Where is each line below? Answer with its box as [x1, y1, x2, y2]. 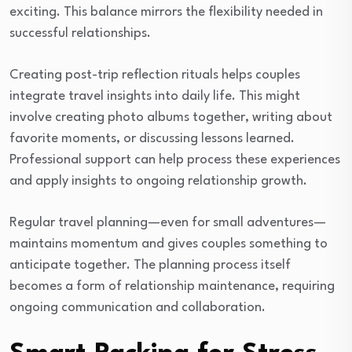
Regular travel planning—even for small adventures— [9, 216, 326, 230]
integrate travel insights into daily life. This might [9, 90, 300, 104]
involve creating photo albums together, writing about [9, 111, 332, 125]
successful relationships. [9, 27, 151, 41]
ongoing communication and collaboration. [9, 301, 266, 315]
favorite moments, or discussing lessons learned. [9, 132, 295, 146]
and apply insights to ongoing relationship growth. [9, 174, 307, 189]
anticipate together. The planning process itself [9, 258, 291, 273]
